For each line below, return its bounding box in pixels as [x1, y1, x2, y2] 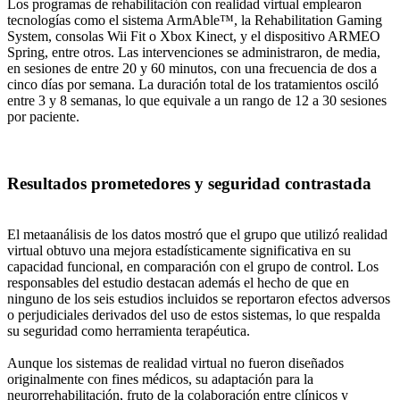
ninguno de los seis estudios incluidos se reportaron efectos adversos [7, 290, 390, 306]
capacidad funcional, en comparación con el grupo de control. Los [7, 258, 379, 274]
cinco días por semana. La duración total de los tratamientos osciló [7, 77, 379, 93]
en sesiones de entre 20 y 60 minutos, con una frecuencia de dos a [7, 61, 377, 77]
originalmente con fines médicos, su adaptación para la [7, 371, 313, 387]
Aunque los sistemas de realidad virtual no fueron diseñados [7, 354, 344, 371]
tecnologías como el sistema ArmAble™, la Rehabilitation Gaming [7, 12, 382, 29]
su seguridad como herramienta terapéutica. [7, 322, 250, 338]
